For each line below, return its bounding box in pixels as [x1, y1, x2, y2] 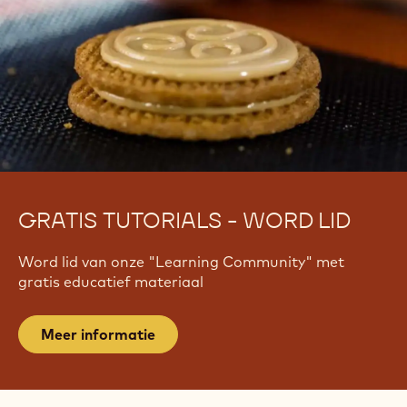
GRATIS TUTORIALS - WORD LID [18, 205, 351, 234]
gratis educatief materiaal [18, 272, 203, 291]
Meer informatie [41, 324, 155, 343]
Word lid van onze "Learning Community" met [18, 252, 344, 271]
